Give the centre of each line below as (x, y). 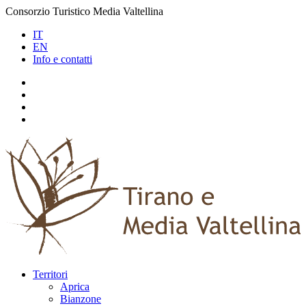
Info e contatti (62, 59)
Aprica (75, 286)
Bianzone (81, 298)
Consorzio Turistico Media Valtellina (84, 11)
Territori (50, 274)
